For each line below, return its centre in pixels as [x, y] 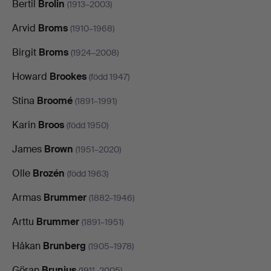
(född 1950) [87, 125]
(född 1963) [88, 173]
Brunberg [64, 246]
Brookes [68, 76]
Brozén [49, 173]
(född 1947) [109, 77]
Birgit [25, 52]
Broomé [55, 100]
